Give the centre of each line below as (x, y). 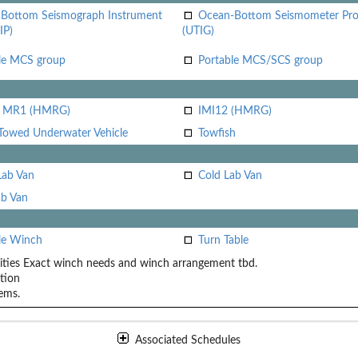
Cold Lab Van (230, 175)
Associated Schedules (188, 340)
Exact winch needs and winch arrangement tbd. (140, 263)
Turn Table (223, 240)
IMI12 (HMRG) (235, 111)
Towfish (217, 133)
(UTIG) (198, 31)
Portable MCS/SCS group (260, 60)
